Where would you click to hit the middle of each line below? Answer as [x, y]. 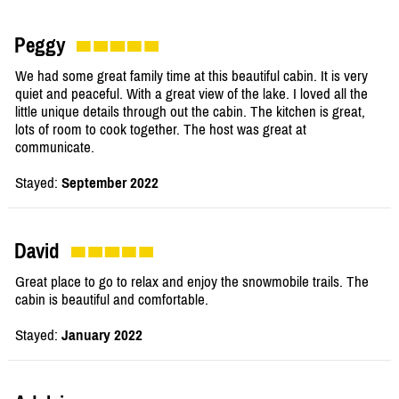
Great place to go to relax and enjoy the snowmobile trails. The [192, 282]
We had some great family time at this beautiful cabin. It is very [191, 76]
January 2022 [102, 335]
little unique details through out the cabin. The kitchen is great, [190, 112]
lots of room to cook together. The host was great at [161, 130]
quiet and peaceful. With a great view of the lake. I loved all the [191, 94]
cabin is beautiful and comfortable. [112, 300]
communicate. [55, 147]
